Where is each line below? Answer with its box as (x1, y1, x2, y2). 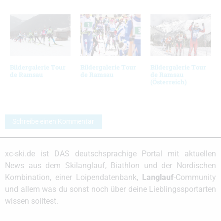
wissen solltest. (5, 196, 58, 206)
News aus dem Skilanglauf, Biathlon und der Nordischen (5, 161, 216, 171)
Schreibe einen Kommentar (12, 117, 95, 126)
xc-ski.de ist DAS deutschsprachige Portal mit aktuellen (5, 149, 216, 159)
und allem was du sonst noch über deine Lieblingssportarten (5, 184, 216, 194)
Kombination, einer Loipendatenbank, (5, 173, 142, 183)
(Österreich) (150, 77, 187, 86)
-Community (174, 173, 216, 183)
